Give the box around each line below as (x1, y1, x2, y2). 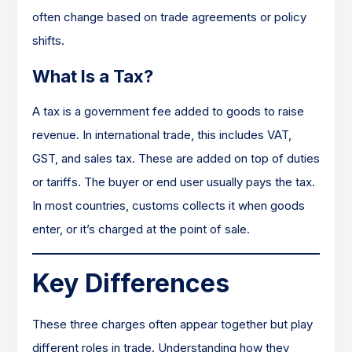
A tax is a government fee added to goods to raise (32, 104, 304, 119)
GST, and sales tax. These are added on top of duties (32, 151, 320, 166)
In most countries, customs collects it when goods (32, 198, 305, 213)
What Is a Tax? (32, 66, 153, 86)
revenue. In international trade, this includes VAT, (32, 127, 291, 142)
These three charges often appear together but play (32, 317, 313, 332)
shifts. (32, 33, 64, 48)
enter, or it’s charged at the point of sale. (32, 222, 250, 236)
